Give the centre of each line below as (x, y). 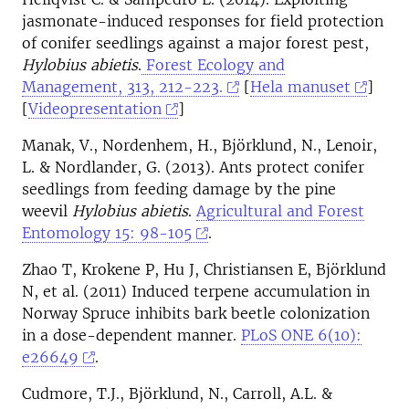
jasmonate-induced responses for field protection (203, 21)
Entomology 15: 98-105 (107, 233)
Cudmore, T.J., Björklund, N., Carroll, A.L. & (177, 393)
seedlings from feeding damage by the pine (179, 189)
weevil (47, 211)
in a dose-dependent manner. (131, 335)
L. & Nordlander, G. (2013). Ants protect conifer (193, 167)
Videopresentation (95, 109)
